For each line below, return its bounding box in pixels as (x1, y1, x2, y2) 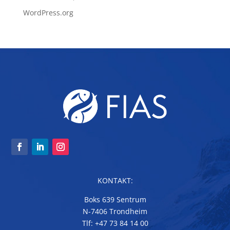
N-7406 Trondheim (83, 206, 147, 217)
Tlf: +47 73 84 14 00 (82, 218, 148, 228)
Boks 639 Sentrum (84, 195, 146, 205)
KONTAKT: (97, 176, 133, 186)
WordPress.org (23, 7, 73, 17)
